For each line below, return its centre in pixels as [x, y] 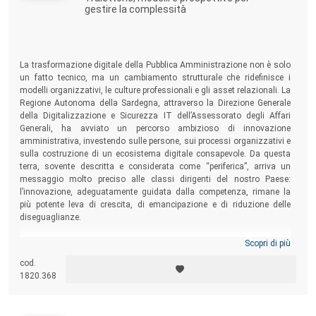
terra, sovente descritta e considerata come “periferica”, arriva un [155, 166]
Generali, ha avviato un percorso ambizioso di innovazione [155, 128]
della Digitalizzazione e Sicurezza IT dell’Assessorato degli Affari [155, 115]
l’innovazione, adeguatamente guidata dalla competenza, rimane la [155, 192]
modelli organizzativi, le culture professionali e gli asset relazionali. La [155, 90]
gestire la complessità [135, 9]
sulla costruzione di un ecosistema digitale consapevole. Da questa [155, 153]
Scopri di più [268, 244]
